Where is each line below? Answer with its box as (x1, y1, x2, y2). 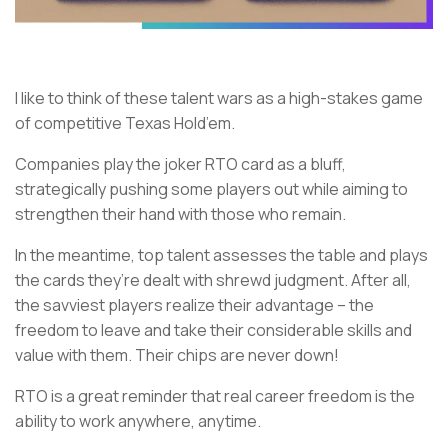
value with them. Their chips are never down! (15, 344, 339, 367)
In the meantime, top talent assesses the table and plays (15, 244, 428, 267)
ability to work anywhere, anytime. (15, 410, 264, 433)
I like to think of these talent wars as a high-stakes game (15, 87, 423, 110)
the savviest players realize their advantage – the (15, 294, 374, 317)
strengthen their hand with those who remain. (15, 203, 346, 226)
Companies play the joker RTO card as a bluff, (15, 153, 346, 176)
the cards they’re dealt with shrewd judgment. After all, (15, 269, 411, 292)
